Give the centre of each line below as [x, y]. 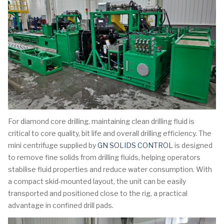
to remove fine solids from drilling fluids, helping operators [104, 157]
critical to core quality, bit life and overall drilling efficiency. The [110, 133]
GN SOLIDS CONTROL [135, 145]
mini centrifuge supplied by [53, 145]
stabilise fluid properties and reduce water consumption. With [110, 169]
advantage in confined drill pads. [61, 205]
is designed [193, 145]
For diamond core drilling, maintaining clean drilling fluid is [101, 121]
